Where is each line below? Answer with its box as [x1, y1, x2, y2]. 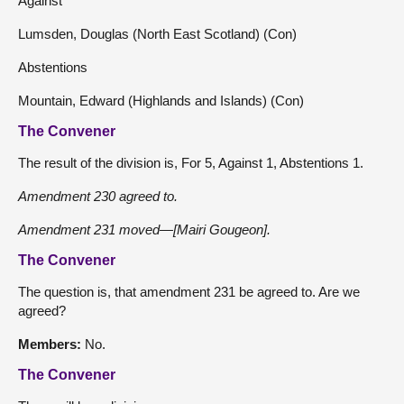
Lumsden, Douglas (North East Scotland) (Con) [18, 26, 297, 42]
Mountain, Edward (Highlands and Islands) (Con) [18, 93, 304, 109]
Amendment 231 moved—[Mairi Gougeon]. [18, 222, 271, 238]
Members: [18, 336, 81, 353]
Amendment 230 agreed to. [18, 188, 178, 205]
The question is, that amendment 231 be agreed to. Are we [18, 284, 360, 300]
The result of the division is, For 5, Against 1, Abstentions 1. [18, 155, 363, 171]
